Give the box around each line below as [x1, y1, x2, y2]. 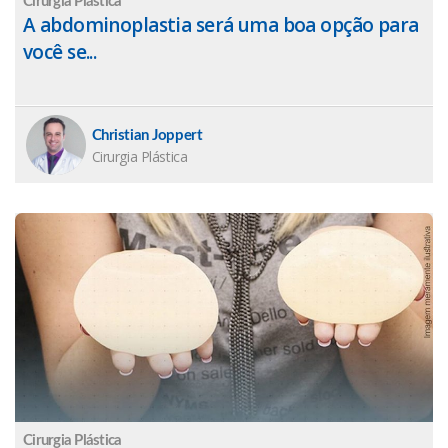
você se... [23, 39, 97, 66]
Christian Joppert [91, 128, 203, 144]
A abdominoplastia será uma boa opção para [23, 12, 419, 39]
